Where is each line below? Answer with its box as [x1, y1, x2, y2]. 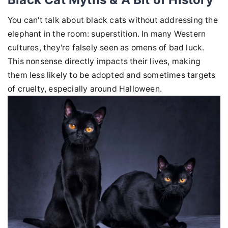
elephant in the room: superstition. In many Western [8, 28, 206, 39]
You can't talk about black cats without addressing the [8, 15, 218, 25]
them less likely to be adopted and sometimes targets [8, 70, 216, 80]
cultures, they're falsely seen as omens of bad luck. [8, 42, 205, 52]
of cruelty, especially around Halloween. [8, 83, 162, 94]
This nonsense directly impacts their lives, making [8, 56, 201, 66]
